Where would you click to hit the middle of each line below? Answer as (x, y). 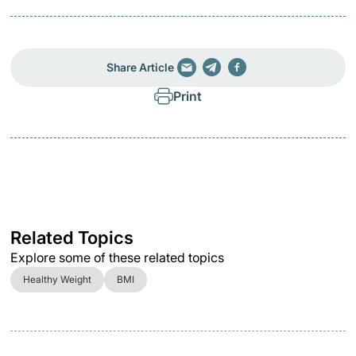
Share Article (140, 67)
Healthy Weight (57, 279)
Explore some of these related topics (117, 257)
